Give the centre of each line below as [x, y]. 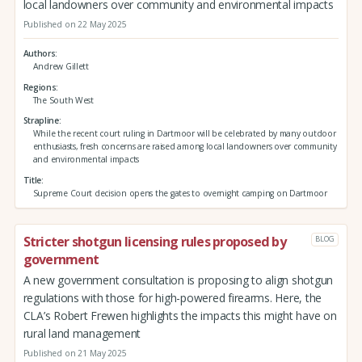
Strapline [41, 121]
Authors [39, 53]
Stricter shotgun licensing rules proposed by [154, 241]
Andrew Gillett [61, 66]
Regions [40, 87]
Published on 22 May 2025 [75, 24]
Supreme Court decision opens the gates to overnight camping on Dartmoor [180, 194]
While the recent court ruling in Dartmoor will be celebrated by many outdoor [184, 134]
